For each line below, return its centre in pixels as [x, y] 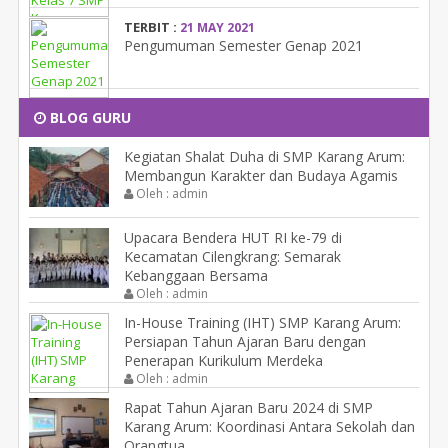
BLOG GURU [88, 118]
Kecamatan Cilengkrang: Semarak [232, 257]
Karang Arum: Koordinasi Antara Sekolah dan [269, 427]
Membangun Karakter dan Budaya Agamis [261, 176]
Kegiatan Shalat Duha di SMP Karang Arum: [264, 157]
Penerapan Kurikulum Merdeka [223, 361]
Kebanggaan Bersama [196, 276]
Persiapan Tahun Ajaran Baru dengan [245, 342]
